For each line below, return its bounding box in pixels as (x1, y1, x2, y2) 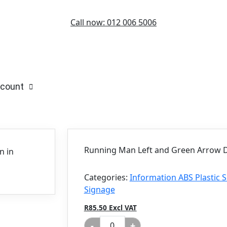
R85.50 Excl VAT (84, 203, 137, 212)
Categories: (84, 172, 130, 183)
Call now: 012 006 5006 (70, 17, 157, 28)
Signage (84, 184, 115, 195)
